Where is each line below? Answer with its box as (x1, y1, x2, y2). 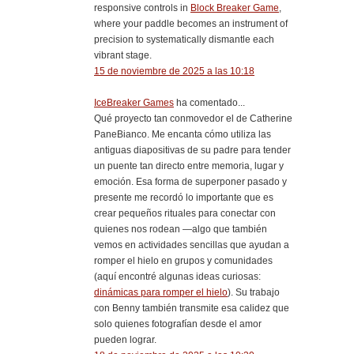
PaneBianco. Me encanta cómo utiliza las (94, 128, 271, 140)
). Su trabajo (228, 286, 280, 298)
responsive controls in (94, 2, 190, 13)
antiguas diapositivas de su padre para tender (94, 144, 291, 156)
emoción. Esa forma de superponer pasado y (94, 175, 287, 187)
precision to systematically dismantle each (94, 33, 274, 45)
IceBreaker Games (94, 96, 174, 108)
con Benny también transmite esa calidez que (94, 302, 289, 314)
